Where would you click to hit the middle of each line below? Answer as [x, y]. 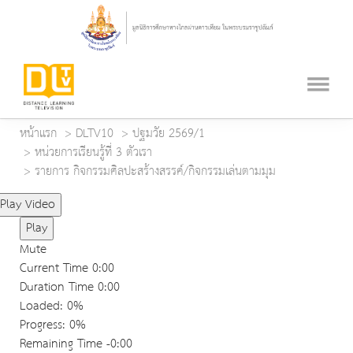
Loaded [40, 307]
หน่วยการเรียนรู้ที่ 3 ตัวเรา [93, 153]
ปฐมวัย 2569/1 [169, 134]
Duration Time [57, 288]
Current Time [56, 269]
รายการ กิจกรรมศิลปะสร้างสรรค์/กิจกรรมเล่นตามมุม [155, 172]
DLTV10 [95, 134]
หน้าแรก [38, 134]
